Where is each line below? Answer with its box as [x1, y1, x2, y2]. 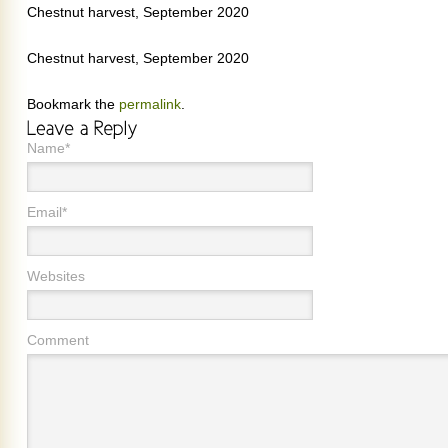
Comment [27, 332, 89, 348]
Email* [27, 204, 67, 220]
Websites [27, 268, 85, 284]
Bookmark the [27, 96, 119, 112]
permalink [119, 96, 181, 112]
